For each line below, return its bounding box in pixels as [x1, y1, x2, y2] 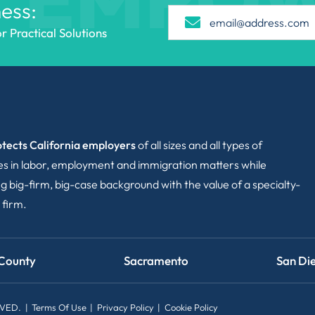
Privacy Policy [97, 301, 154, 313]
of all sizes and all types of [136, 138, 263, 153]
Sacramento [124, 253, 191, 269]
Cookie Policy [165, 301, 218, 313]
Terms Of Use [32, 301, 86, 313]
